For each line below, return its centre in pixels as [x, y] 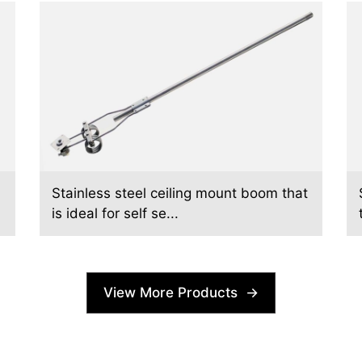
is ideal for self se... [115, 213]
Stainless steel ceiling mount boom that [180, 193]
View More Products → [181, 292]
